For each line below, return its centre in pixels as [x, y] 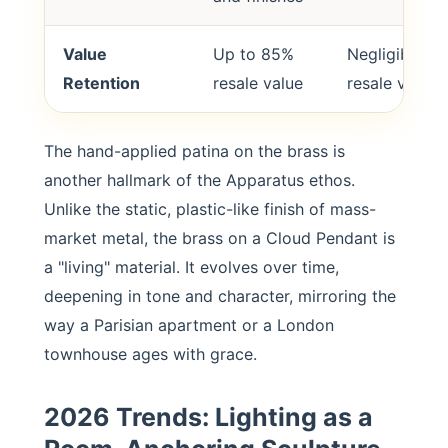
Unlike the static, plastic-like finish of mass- [210, 209]
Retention [101, 83]
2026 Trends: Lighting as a [208, 417]
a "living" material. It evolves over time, [191, 267]
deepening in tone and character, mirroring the [220, 296]
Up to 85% [253, 54]
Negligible [385, 54]
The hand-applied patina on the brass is [194, 151]
